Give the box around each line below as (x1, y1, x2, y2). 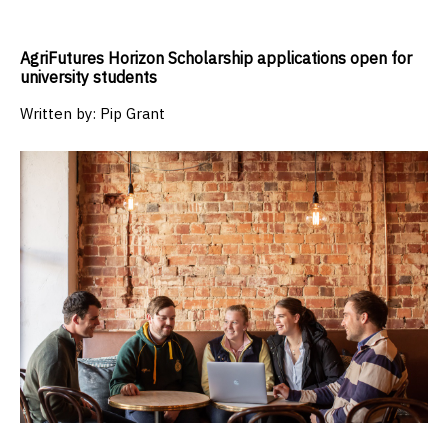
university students (20, 67, 157, 88)
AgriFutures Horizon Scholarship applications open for (20, 48, 412, 69)
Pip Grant (100, 104, 165, 124)
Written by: (20, 104, 100, 124)
